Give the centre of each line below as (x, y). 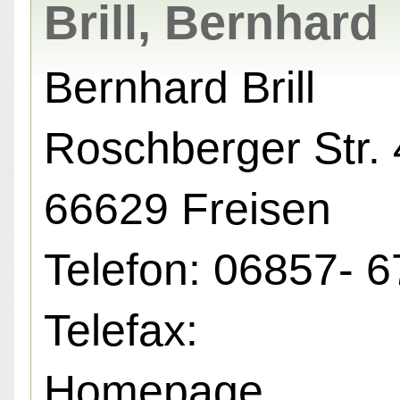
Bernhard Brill (179, 88)
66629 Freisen (187, 209)
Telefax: (121, 331)
